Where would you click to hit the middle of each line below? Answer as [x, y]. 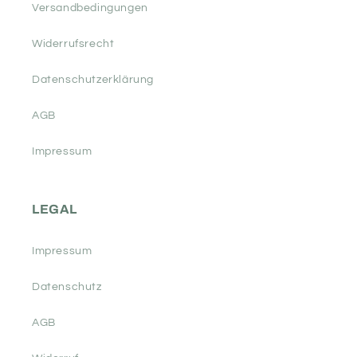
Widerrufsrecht [73, 44]
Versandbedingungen [90, 8]
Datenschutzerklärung [93, 80]
